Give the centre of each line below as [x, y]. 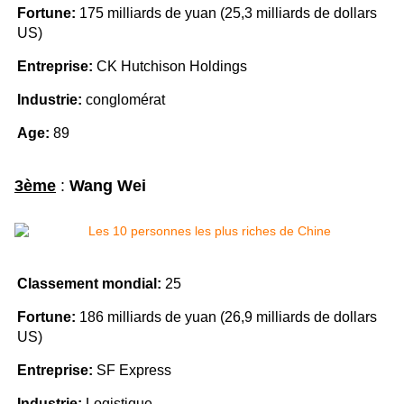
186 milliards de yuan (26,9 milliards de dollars [226, 317]
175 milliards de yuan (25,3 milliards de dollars [226, 14]
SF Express [132, 371]
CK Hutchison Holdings [170, 67]
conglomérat [124, 100]
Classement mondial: [89, 284]
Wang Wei [108, 186]
